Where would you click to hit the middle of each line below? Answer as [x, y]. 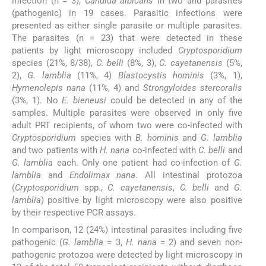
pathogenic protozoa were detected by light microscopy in [127, 254]
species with [106, 138]
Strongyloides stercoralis [192, 88]
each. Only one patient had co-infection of [143, 163]
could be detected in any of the [174, 101]
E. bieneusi [84, 101]
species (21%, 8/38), [54, 63]
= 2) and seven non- [199, 242]
